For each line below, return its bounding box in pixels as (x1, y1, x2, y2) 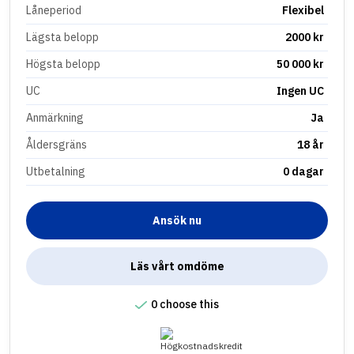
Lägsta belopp (26, 29, 99, 44)
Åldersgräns (26, 137, 87, 152)
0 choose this (151, 296, 219, 311)
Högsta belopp (26, 56, 100, 71)
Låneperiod (26, 2, 81, 17)
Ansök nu (153, 213, 201, 228)
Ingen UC (277, 83, 325, 98)
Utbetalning (26, 164, 85, 179)
